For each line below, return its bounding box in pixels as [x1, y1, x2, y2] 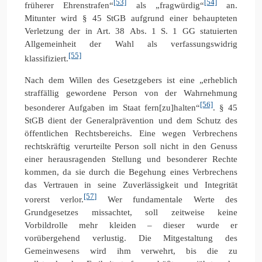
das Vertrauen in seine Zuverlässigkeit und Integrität [25, 180, 237, 189]
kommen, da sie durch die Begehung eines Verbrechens [25, 167, 237, 177]
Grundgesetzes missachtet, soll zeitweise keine [25, 207, 237, 217]
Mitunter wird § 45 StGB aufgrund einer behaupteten [25, 13, 237, 23]
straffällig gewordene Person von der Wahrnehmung [25, 88, 237, 98]
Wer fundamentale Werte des [96, 194, 238, 204]
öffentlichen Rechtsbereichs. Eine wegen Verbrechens [25, 128, 237, 138]
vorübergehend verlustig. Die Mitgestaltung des [25, 233, 237, 243]
